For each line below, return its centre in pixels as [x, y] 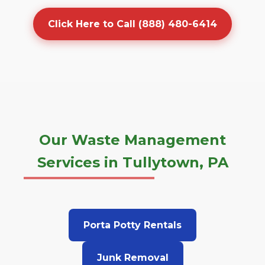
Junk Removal [132, 258]
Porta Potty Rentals [132, 225]
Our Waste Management [132, 140]
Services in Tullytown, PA [132, 162]
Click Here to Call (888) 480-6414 [132, 24]
